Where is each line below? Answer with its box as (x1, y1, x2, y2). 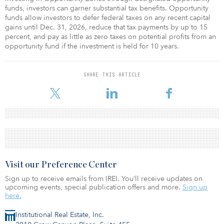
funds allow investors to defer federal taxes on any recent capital (5, 12, 210, 22)
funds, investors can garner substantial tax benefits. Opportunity (5, 3, 208, 13)
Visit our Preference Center (5, 160, 117, 169)
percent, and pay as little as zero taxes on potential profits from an (5, 31, 216, 41)
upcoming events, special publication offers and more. (5, 182, 182, 192)
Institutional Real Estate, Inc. (15, 209, 104, 219)
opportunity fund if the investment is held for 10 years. (5, 41, 179, 51)
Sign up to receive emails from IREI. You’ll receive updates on (5, 173, 202, 183)
